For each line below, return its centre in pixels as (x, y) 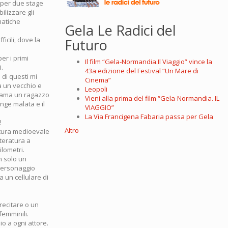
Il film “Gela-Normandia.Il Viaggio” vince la (149, 62)
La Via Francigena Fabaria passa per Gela (149, 117)
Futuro (86, 45)
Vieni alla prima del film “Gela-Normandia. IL (152, 98)
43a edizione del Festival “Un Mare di (142, 71)
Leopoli (96, 89)
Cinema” (98, 80)
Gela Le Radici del (120, 31)
